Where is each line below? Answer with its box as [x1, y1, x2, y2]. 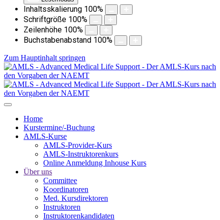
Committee [43, 176, 77, 185]
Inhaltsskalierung [24, 4, 82, 14]
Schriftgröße [24, 15, 66, 24]
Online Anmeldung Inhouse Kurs [43, 159, 146, 167]
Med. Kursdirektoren [43, 194, 108, 202]
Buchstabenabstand [24, 35, 91, 45]
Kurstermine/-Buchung [24, 123, 95, 132]
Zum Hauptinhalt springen [4, 54, 85, 62]
